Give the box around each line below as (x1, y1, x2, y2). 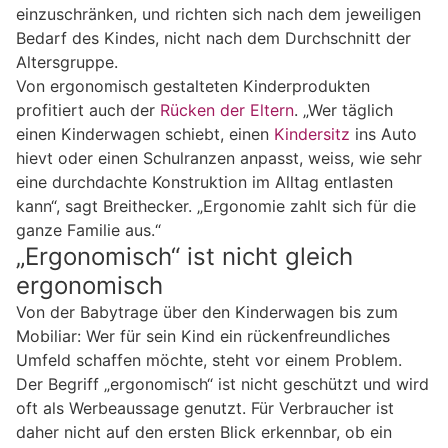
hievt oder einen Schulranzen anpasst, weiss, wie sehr (16, 148, 422, 169)
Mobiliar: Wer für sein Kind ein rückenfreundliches (16, 326, 390, 347)
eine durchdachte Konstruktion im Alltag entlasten (16, 172, 393, 193)
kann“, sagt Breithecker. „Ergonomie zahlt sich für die (16, 196, 416, 217)
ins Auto (350, 124, 417, 145)
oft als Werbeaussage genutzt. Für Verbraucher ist (16, 398, 394, 419)
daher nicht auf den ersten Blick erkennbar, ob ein (16, 422, 392, 443)
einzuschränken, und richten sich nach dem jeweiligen (16, 4, 421, 25)
